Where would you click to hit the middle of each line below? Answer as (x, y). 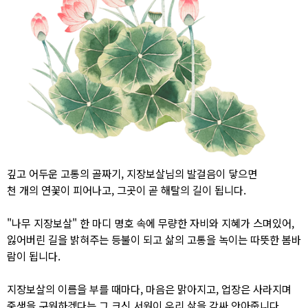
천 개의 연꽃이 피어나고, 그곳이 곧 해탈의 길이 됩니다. (126, 190)
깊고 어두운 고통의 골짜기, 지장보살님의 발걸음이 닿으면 (132, 173)
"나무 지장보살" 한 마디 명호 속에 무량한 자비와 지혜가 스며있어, (151, 223)
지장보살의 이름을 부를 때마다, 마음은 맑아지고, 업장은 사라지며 (149, 289)
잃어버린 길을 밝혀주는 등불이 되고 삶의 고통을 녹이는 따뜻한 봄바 (154, 239)
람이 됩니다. (34, 256)
